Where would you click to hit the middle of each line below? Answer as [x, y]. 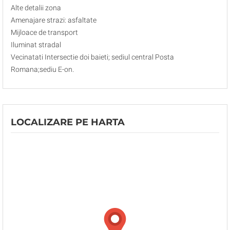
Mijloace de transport [44, 32]
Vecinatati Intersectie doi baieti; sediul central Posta [92, 57]
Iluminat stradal [36, 45]
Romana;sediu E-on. [42, 69]
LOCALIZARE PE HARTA [68, 122]
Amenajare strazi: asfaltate [54, 20]
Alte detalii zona [36, 8]
